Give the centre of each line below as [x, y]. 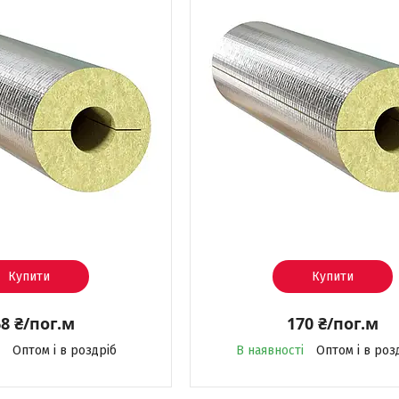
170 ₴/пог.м [332, 323]
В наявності [269, 350]
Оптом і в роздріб [64, 350]
